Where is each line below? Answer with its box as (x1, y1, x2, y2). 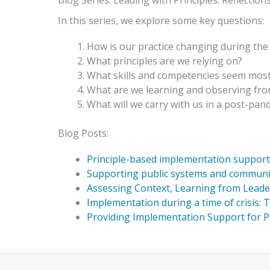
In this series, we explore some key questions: (58, 14, 264, 28)
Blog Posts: (58, 127, 108, 140)
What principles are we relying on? (87, 54, 242, 68)
